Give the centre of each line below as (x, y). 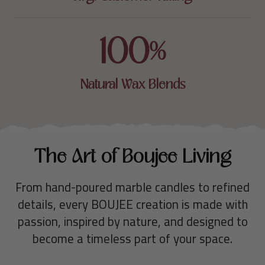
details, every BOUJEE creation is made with (132, 204)
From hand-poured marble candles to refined (132, 187)
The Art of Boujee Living (132, 156)
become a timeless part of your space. (132, 238)
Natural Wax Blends (132, 84)
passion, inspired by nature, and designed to (132, 221)
